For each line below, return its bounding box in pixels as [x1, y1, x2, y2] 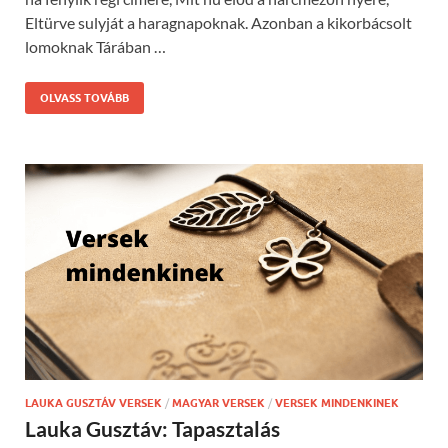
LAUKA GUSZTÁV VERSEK [25, 396, 162, 411]
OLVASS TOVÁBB [40, 90, 129, 105]
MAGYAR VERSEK [172, 396, 265, 411]
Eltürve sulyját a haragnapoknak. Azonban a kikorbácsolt [25, 12, 412, 32]
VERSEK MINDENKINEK [275, 396, 399, 411]
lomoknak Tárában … [25, 36, 166, 56]
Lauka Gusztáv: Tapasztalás [25, 416, 280, 442]
